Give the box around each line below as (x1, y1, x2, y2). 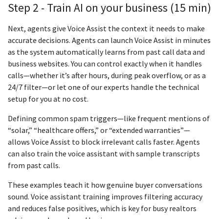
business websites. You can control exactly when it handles (8, 59, 202, 69)
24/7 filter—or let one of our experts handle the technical (8, 82, 199, 92)
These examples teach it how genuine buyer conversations (8, 180, 202, 190)
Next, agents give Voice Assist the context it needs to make (8, 23, 205, 34)
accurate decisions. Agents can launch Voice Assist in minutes (8, 35, 211, 45)
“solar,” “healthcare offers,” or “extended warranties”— (8, 125, 190, 135)
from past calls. (8, 160, 60, 171)
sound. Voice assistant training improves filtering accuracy (8, 192, 202, 202)
